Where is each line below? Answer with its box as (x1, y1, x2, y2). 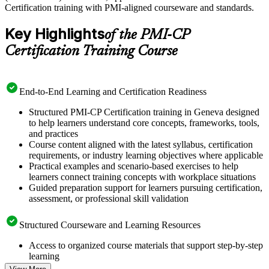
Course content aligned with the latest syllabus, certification (29, 139, 253, 150)
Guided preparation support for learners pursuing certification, (29, 182, 262, 193)
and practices (29, 128, 78, 139)
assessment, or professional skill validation (29, 193, 189, 204)
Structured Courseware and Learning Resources (19, 219, 201, 230)
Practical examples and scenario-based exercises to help (29, 160, 238, 171)
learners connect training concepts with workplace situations (29, 171, 256, 182)
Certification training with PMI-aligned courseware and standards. (5, 2, 254, 13)
